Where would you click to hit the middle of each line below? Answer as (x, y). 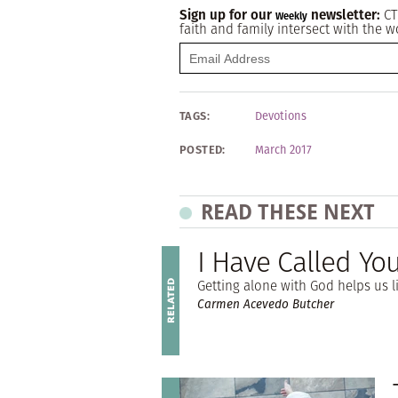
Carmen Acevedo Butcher (266, 304)
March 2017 (283, 150)
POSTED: (203, 150)
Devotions (281, 116)
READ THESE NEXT (288, 212)
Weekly (291, 16)
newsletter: (346, 15)
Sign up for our (227, 15)
